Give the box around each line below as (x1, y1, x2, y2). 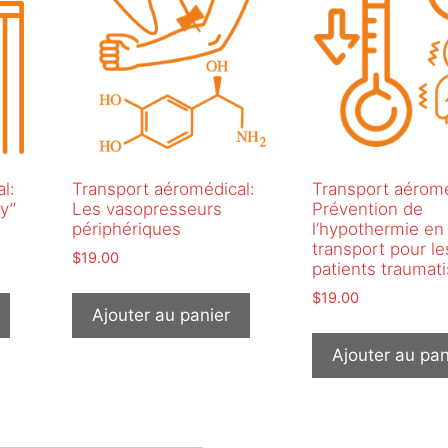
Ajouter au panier (91, 305, 230, 326)
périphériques (71, 219, 181, 240)
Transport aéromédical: (71, 179, 255, 200)
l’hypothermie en (311, 219, 444, 240)
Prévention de (311, 199, 423, 220)
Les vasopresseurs (71, 199, 222, 220)
